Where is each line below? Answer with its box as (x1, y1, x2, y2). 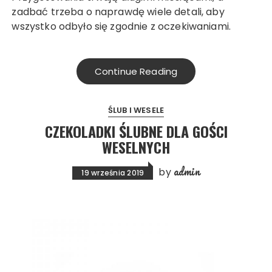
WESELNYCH (102, 135, 170, 158)
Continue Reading (94, 64, 178, 78)
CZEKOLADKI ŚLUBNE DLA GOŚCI (44, 120, 228, 142)
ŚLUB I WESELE (108, 104, 164, 116)
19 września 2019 (81, 167, 144, 178)
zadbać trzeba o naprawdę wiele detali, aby (12, 4, 225, 19)
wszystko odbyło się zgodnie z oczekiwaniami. (12, 19, 231, 33)
